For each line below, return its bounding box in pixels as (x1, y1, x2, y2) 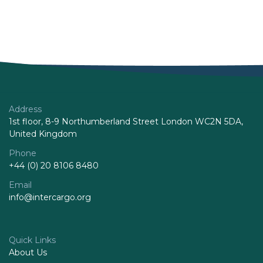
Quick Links (9, 234, 56, 245)
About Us (9, 247, 47, 258)
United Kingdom (9, 128, 77, 139)
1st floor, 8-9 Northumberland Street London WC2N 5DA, (9, 116, 243, 127)
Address (9, 103, 42, 114)
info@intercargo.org (9, 191, 91, 203)
